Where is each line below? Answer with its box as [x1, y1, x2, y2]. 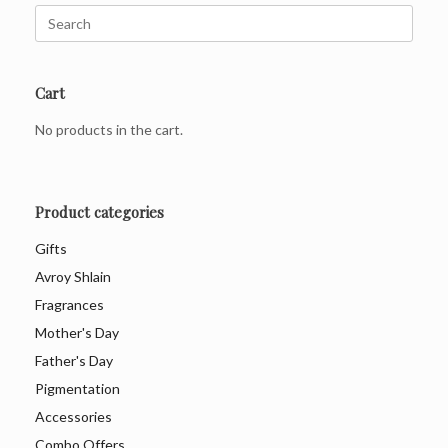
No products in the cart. [35, 120, 183, 138]
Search [34, 5, 77, 23]
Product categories [35, 201, 164, 222]
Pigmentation [35, 379, 120, 397]
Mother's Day [35, 323, 119, 341]
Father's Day [35, 351, 113, 369]
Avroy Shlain [35, 267, 111, 285]
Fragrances [35, 295, 104, 313]
